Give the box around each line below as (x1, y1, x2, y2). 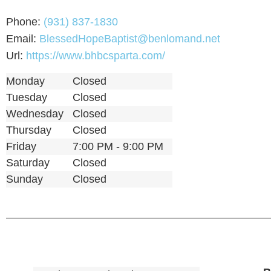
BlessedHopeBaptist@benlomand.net (39, 33, 220, 45)
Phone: (6, 16, 44, 28)
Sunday (6, 173, 43, 186)
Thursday (6, 124, 51, 137)
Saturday (6, 157, 50, 169)
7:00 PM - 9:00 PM (73, 140, 163, 153)
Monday (6, 75, 45, 88)
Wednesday (6, 108, 64, 120)
